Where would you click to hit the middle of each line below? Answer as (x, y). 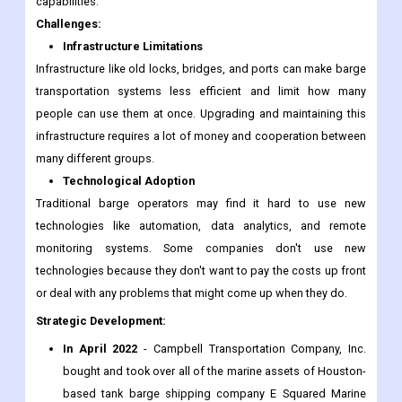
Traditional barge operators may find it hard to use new (201, 204)
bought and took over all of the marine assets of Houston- (214, 371)
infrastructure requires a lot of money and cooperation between (201, 136)
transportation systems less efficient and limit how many (201, 92)
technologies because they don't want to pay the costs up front (201, 271)
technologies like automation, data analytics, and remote (201, 226)
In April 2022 (100, 349)
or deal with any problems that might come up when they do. (192, 293)
